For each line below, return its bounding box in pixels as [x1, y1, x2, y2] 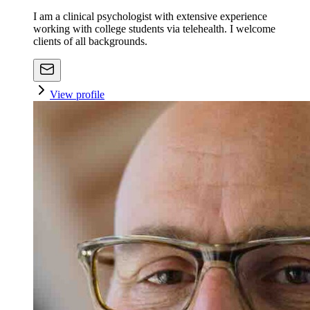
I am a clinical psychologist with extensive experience [33, 10, 267, 22]
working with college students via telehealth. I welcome [33, 22, 275, 35]
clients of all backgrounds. [33, 35, 147, 47]
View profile [50, 88, 104, 100]
